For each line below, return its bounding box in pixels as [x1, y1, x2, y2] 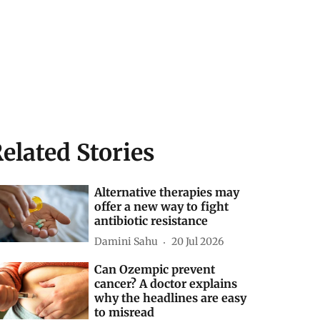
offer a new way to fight [94, 199, 229, 214]
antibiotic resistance [94, 213, 209, 228]
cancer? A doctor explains [94, 276, 238, 291]
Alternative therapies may [94, 184, 240, 199]
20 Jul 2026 [171, 235, 224, 249]
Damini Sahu [94, 235, 159, 249]
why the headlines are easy [94, 290, 247, 305]
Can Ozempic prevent [94, 261, 216, 276]
